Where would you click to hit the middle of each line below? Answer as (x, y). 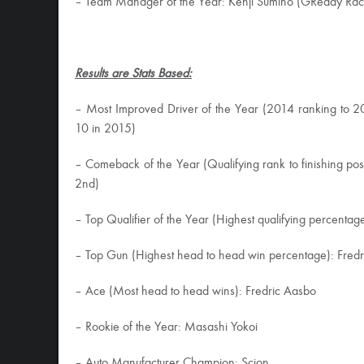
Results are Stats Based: (133, 74)
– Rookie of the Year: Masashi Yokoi (166, 327)
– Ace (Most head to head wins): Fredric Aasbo (195, 292)
